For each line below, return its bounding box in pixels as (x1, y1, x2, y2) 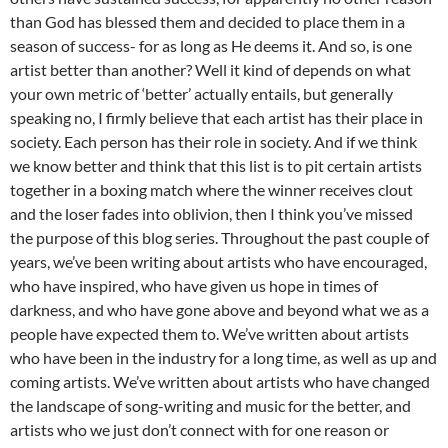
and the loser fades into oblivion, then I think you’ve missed (10, 204, 413, 224)
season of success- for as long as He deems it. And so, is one (10, 36, 412, 56)
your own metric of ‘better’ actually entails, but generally (10, 84, 393, 104)
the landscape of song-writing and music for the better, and (10, 396, 411, 416)
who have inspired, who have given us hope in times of (10, 276, 378, 296)
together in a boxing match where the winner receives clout (10, 180, 413, 200)
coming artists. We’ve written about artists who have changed (10, 372, 430, 392)
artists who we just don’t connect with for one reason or (10, 420, 389, 440)
